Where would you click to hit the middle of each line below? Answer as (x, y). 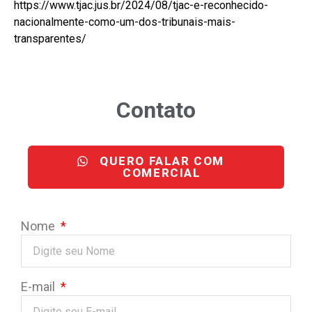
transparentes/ (50, 39)
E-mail (39, 287)
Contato (156, 110)
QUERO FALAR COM (162, 161)
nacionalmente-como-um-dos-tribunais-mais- (125, 22)
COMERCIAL (162, 173)
